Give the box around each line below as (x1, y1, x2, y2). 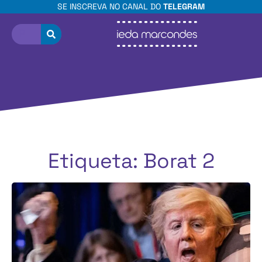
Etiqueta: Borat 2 (47, 148, 215, 174)
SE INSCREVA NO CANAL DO (57, 1, 163, 12)
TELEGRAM (163, 1, 205, 12)
